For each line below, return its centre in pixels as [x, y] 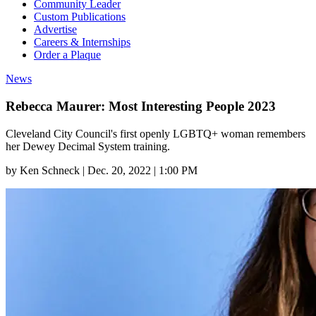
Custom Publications [80, 17]
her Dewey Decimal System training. [88, 146]
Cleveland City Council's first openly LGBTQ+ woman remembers [156, 133]
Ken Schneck [50, 170]
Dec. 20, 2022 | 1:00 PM [142, 170]
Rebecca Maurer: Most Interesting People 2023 [141, 106]
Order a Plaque [67, 55]
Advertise [55, 30]
